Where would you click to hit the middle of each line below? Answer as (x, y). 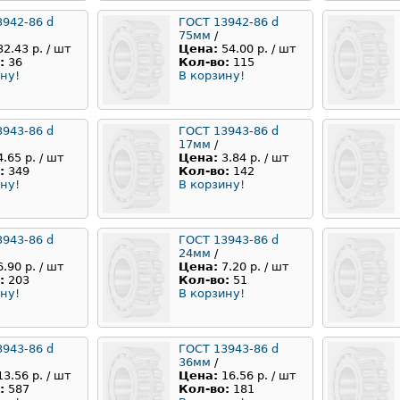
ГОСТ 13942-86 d (229, 22)
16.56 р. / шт (259, 376)
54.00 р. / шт (259, 49)
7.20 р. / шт (255, 267)
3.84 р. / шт (255, 158)
